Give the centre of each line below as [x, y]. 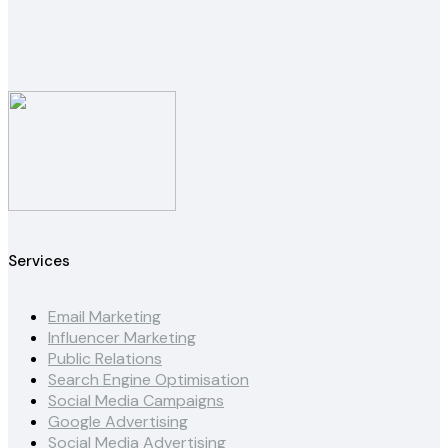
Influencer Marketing [122, 338]
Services [39, 261]
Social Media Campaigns [136, 401]
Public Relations [105, 359]
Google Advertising [118, 422]
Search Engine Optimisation [148, 380]
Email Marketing [104, 317]
